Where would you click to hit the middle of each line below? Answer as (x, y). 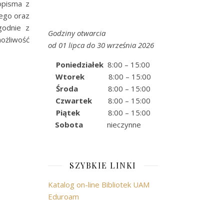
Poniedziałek (82, 64)
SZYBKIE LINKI (103, 165)
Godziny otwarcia (77, 33)
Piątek (82, 112)
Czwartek (82, 100)
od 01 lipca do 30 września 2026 (101, 45)
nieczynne (127, 124)
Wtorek (80, 76)
